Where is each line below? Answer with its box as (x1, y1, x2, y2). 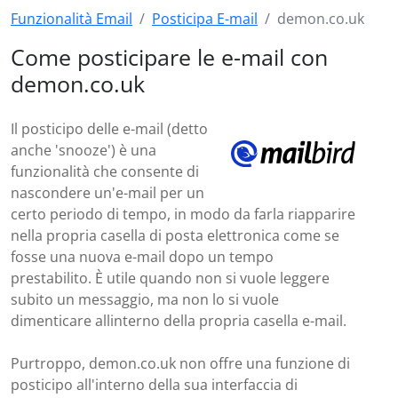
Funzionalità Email (11, 9, 132, 28)
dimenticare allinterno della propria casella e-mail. (11, 311, 346, 330)
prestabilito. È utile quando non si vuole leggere (11, 268, 330, 288)
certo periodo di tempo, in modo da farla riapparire (11, 204, 355, 224)
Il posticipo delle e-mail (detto (11, 119, 208, 139)
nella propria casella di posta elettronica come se (11, 226, 339, 245)
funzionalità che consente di (11, 162, 199, 181)
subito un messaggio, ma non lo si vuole (11, 290, 279, 309)
